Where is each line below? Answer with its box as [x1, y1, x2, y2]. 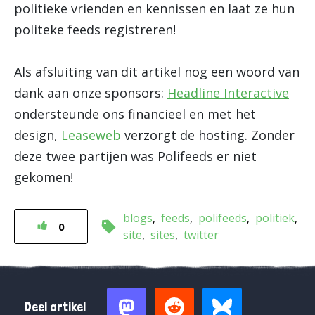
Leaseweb [61, 127, 121, 143]
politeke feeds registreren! [14, 21, 176, 38]
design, [14, 127, 61, 143]
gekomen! [14, 169, 73, 186]
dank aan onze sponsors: [14, 84, 167, 101]
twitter [184, 227, 219, 243]
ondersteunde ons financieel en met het [14, 105, 256, 122]
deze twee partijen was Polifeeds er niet [14, 148, 257, 165]
